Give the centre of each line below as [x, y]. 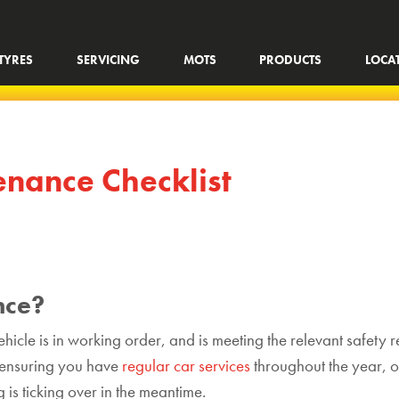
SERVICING [108, 60]
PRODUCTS [291, 60]
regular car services [186, 366]
